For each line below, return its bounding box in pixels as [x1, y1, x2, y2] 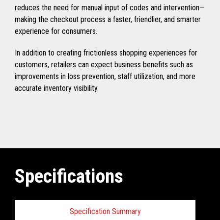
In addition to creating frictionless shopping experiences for [15, 48, 197, 58]
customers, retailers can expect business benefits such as [15, 60, 193, 70]
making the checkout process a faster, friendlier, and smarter [15, 15, 201, 25]
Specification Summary [69, 206, 141, 216]
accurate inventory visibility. [15, 83, 99, 93]
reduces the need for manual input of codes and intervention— [15, 3, 205, 13]
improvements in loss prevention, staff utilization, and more [15, 72, 195, 82]
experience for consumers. [15, 27, 97, 36]
